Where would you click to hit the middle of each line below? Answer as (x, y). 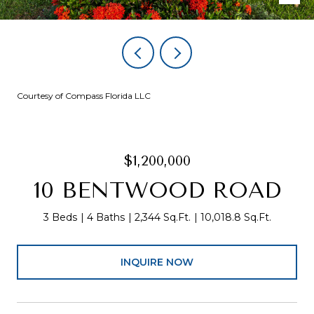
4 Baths (105, 217)
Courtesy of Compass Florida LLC (84, 96)
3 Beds (60, 217)
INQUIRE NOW (157, 262)
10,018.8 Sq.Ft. (235, 217)
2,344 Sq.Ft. (162, 217)
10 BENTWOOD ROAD (157, 190)
